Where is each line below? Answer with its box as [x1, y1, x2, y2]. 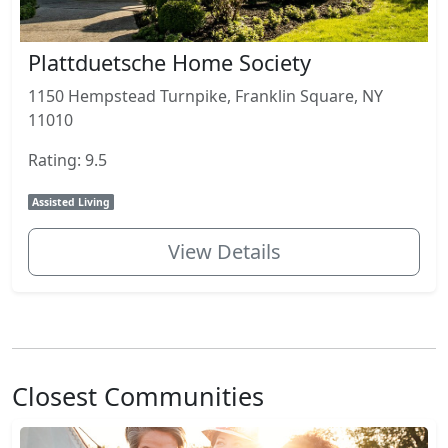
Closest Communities [12, 378, 264, 413]
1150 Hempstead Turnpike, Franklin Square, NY [28, 84, 383, 107]
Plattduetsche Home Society [28, 47, 311, 77]
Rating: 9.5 [28, 148, 107, 171]
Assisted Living [32, 194, 111, 209]
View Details [167, 237, 281, 265]
